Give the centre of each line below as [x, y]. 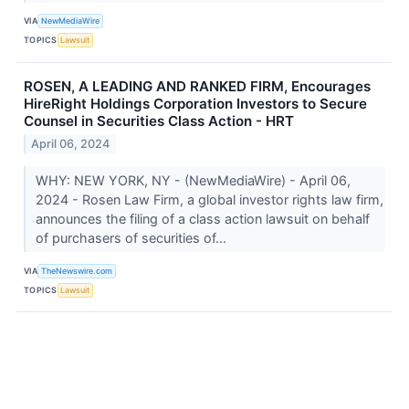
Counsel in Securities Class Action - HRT [159, 121]
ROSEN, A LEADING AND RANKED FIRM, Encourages [197, 86]
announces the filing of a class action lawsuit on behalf [202, 219]
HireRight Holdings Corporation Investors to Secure [195, 103]
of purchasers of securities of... [132, 238]
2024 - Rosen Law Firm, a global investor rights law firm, [209, 200]
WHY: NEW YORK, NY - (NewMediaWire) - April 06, [193, 181]
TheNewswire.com [77, 270]
